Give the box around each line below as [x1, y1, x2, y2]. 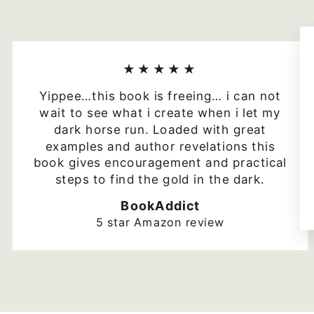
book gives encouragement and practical [33, 156, 287, 170]
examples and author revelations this [45, 139, 275, 153]
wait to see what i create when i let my [39, 106, 281, 120]
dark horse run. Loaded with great [54, 122, 266, 137]
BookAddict [121, 198, 200, 214]
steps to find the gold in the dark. [55, 172, 265, 186]
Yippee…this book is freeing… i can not [39, 89, 281, 104]
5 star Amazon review [95, 215, 225, 229]
